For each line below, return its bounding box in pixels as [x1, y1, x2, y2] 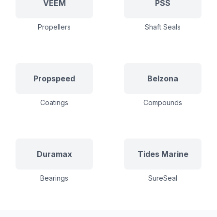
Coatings [40, 98, 68, 107]
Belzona [147, 74, 178, 83]
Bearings [40, 174, 68, 182]
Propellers [38, 23, 71, 31]
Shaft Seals [145, 23, 181, 31]
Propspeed [33, 74, 75, 83]
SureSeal [148, 174, 177, 182]
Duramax [36, 149, 72, 159]
